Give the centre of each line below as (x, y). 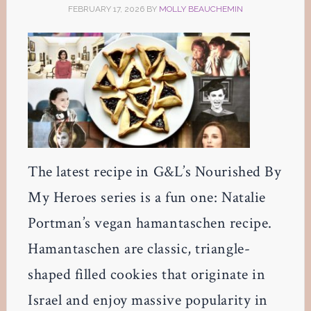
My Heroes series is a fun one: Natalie (146, 197)
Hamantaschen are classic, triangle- (139, 249)
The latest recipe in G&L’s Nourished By (154, 171)
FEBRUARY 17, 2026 (106, 9)
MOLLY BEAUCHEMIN (201, 9)
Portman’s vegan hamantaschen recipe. (150, 223)
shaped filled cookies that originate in (146, 274)
